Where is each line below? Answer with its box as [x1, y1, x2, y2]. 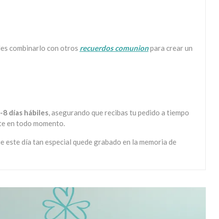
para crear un [148, 43, 193, 52]
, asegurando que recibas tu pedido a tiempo [48, 108, 189, 117]
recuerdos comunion [79, 43, 149, 52]
